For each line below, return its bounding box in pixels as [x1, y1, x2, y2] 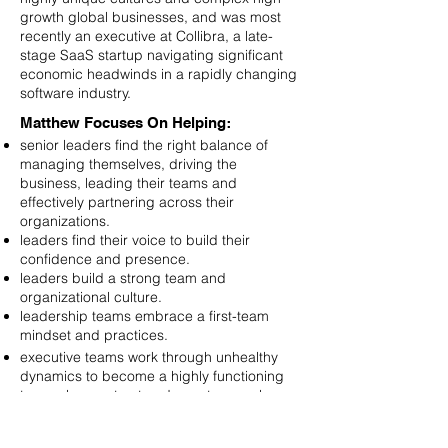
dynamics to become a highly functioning [20, 367, 284, 385]
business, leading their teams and [20, 174, 237, 192]
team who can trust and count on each [20, 386, 267, 404]
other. [20, 405, 59, 423]
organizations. [20, 212, 110, 230]
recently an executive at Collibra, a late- [20, 27, 273, 45]
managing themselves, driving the [20, 155, 237, 173]
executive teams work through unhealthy [20, 348, 278, 366]
